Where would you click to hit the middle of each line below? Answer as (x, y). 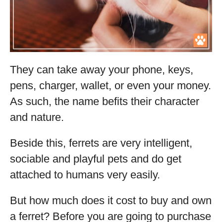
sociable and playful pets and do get (96, 159)
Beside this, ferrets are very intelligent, (101, 143)
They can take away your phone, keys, (102, 70)
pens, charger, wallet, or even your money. (111, 85)
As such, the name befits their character (105, 101)
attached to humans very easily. (85, 175)
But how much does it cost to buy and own (111, 200)
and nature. (37, 117)
